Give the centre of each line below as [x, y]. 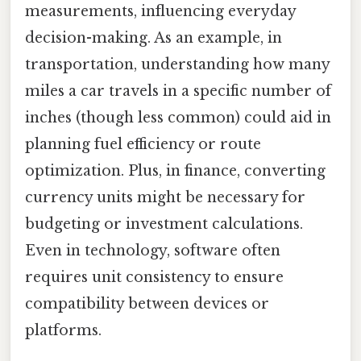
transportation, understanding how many [177, 64]
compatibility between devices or [147, 303]
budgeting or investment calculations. [164, 224]
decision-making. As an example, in [154, 37]
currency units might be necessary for [165, 197]
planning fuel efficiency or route [143, 144]
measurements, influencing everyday [160, 11]
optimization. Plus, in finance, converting [175, 170]
